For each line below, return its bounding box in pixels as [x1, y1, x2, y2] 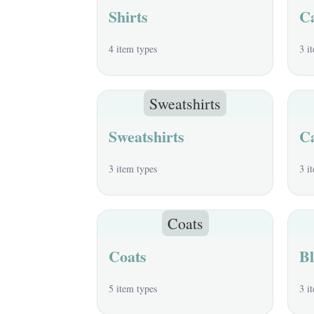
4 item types [109, 42, 157, 55]
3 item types [109, 162, 157, 175]
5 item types [109, 282, 157, 295]
